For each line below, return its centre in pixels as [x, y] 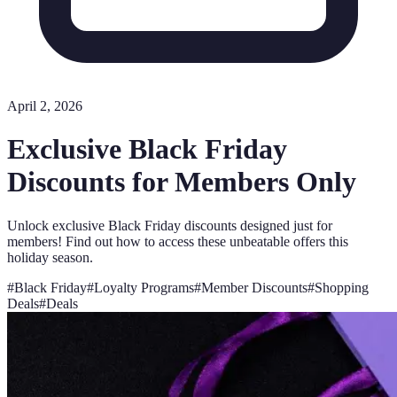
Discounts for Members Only [182, 182]
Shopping [342, 287]
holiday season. [50, 257]
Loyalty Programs [144, 287]
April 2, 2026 [45, 106]
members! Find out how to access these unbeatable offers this [178, 241]
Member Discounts [254, 287]
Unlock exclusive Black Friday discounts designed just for [170, 225]
